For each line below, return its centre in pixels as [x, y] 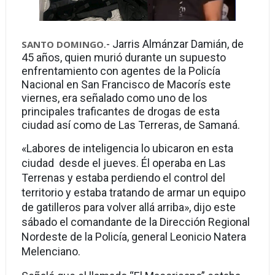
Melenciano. [51, 251]
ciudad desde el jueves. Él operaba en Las [123, 163]
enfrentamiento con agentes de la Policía [121, 71]
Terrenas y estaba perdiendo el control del [123, 178]
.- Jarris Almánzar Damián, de [173, 44]
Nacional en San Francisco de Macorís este [126, 84]
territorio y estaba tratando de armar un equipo [133, 192]
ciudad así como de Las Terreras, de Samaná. [130, 125]
